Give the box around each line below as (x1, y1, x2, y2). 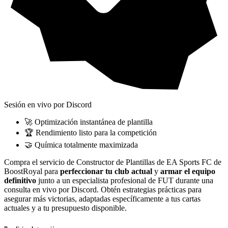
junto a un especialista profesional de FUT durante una (36, 176, 213, 185)
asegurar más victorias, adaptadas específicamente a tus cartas (4, 194, 201, 204)
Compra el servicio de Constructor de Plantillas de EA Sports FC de (4, 158, 221, 167)
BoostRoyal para (4, 167, 60, 176)
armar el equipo (160, 167, 215, 176)
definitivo (4, 176, 36, 185)
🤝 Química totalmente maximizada (24, 140, 138, 150)
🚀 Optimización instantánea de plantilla (24, 118, 153, 127)
